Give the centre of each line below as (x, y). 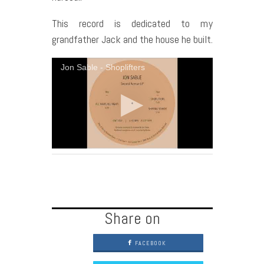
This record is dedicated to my (132, 24)
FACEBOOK (149, 243)
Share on (132, 219)
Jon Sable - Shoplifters (103, 67)
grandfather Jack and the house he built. (132, 39)
